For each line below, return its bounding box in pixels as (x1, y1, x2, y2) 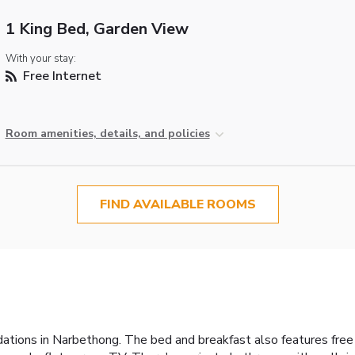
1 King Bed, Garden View (5, 17, 189, 40)
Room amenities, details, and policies (5, 125, 210, 141)
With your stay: (5, 51, 76, 66)
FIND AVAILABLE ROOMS (99, 195, 256, 213)
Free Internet (19, 67, 101, 85)
